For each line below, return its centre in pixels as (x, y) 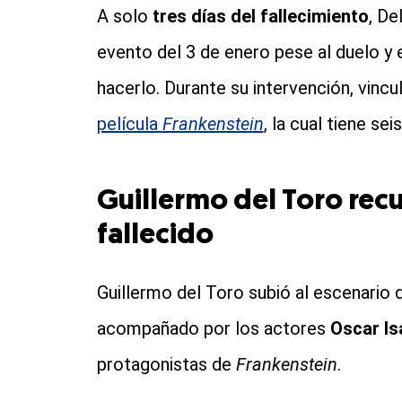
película (129, 124)
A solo (124, 17)
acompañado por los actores (213, 329)
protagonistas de (166, 365)
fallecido (155, 236)
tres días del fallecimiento (260, 17)
